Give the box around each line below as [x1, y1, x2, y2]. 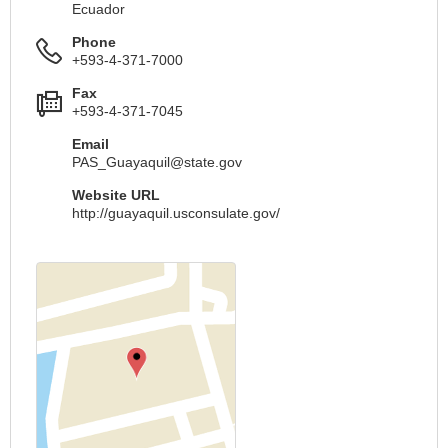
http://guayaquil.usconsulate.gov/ [72, 205, 280, 221]
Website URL [72, 187, 160, 203]
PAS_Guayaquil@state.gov [72, 154, 242, 170]
